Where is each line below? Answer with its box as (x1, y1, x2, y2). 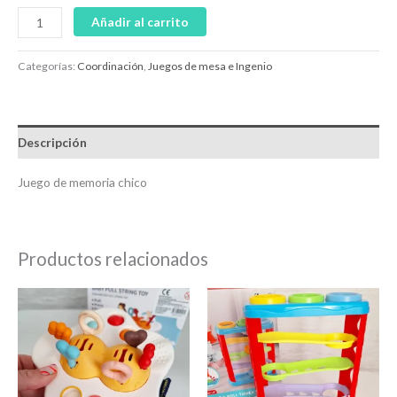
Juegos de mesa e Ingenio (148, 58, 272, 73)
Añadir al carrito (91, 14, 190, 30)
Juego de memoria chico (18, 175, 147, 191)
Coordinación (77, 58, 144, 73)
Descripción (18, 134, 87, 150)
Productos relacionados (18, 247, 208, 269)
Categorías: (18, 58, 77, 73)
